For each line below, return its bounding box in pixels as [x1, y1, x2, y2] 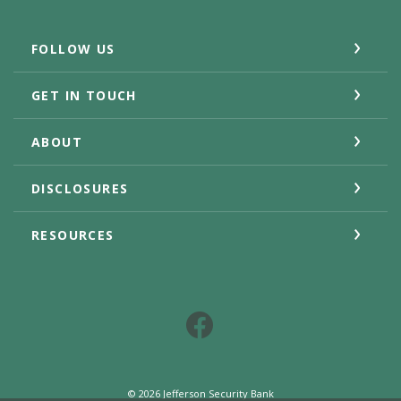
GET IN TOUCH [31, 86, 137, 104]
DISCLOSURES [31, 179, 129, 197]
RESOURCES [31, 226, 115, 243]
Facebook [213, 304, 339, 342]
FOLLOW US [31, 39, 115, 57]
